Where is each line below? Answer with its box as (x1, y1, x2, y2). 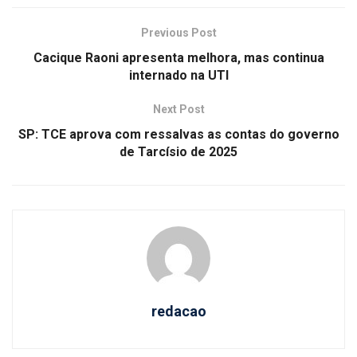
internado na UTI (128, 68, 229, 84)
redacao (151, 303, 206, 320)
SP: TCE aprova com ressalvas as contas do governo (18, 127, 339, 143)
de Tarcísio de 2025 (120, 144, 237, 160)
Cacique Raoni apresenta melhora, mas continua (33, 50, 324, 66)
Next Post (152, 103, 205, 116)
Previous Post (140, 26, 217, 40)
